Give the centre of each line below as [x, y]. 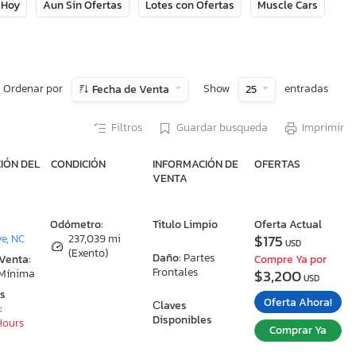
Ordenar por [33, 89]
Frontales [175, 273]
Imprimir [323, 128]
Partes [199, 258]
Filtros [127, 128]
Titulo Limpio [185, 225]
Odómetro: [77, 225]
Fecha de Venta [131, 90]
